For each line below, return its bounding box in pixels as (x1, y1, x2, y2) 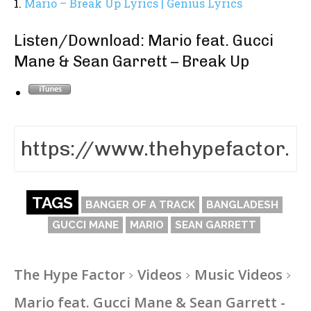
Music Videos (194, 264, 283, 284)
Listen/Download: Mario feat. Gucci (14, 31, 274, 50)
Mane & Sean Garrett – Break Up (14, 51, 249, 71)
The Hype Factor (14, 264, 125, 284)
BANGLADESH (205, 198, 278, 211)
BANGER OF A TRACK (85, 198, 195, 211)
